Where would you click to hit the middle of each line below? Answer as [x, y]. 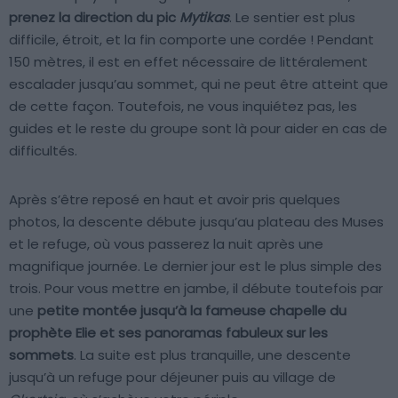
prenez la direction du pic [94, 18]
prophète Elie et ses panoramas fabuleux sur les [168, 333]
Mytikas [204, 18]
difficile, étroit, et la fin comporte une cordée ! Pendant [191, 40]
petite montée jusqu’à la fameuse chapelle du [192, 311]
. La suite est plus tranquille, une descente [212, 355]
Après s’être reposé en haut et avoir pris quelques [175, 200]
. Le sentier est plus [292, 18]
